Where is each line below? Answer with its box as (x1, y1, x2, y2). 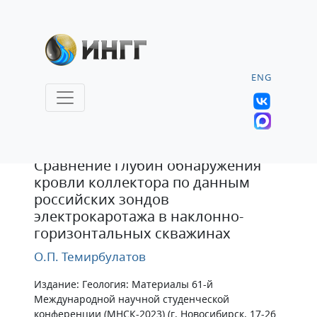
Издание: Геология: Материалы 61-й (34, 277, 213, 291)
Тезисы (38, 127, 97, 151)
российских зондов (34, 190, 169, 209)
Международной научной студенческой (34, 292, 229, 306)
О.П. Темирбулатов (34, 248, 146, 265)
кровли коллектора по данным (34, 173, 250, 192)
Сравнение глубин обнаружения (34, 156, 261, 175)
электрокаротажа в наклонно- (34, 207, 243, 226)
